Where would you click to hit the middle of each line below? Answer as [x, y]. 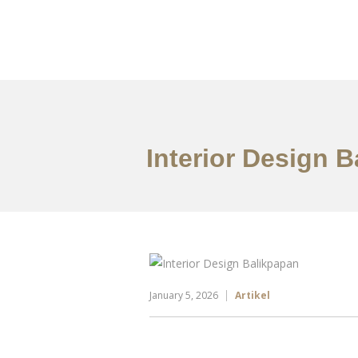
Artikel [253, 295]
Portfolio [264, 50]
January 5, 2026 [184, 295]
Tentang [332, 50]
